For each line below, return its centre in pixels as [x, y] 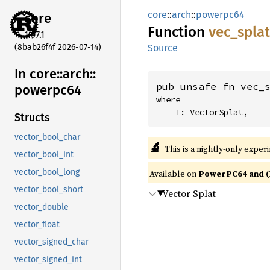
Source [163, 48]
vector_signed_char [52, 242]
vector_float [37, 225]
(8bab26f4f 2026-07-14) [58, 47]
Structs [32, 118]
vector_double [42, 207]
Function [178, 32]
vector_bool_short [49, 190]
